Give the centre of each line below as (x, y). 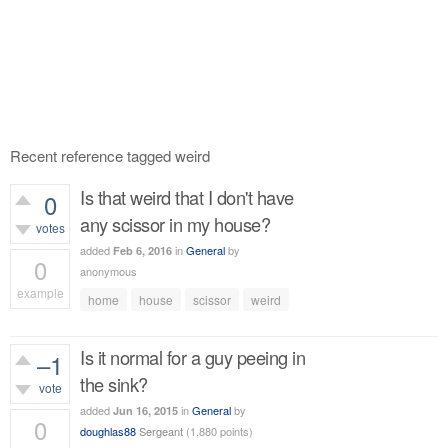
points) (235, 431)
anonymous (108, 271)
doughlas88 (108, 431)
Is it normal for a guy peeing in (192, 357)
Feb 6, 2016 (142, 250)
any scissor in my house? (175, 224)
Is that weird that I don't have (187, 197)
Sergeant (161, 431)
